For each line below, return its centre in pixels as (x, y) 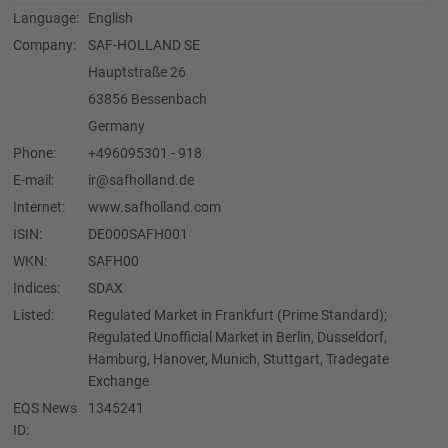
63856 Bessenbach (147, 99)
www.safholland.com (154, 207)
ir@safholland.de (141, 180)
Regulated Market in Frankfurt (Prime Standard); (237, 315)
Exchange (118, 381)
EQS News (45, 408)
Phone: (34, 153)
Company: (44, 45)
